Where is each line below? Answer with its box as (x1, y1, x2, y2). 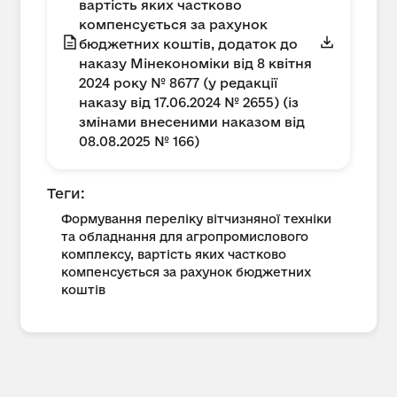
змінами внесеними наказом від (79, 114, 305, 129)
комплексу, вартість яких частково (61, 247, 286, 261)
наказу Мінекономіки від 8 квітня (79, 56, 312, 71)
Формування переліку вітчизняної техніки (61, 212, 331, 226)
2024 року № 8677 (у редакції (79, 75, 277, 90)
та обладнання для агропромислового (61, 230, 308, 244)
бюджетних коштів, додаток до (79, 36, 298, 51)
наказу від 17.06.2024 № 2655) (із (79, 95, 299, 110)
